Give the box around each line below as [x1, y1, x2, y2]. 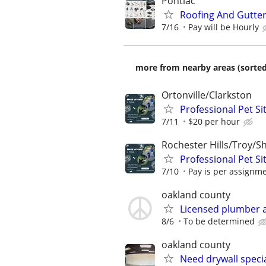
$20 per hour [188, 115, 240, 127]
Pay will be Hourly [188, 21, 259, 33]
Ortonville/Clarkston [161, 88, 252, 102]
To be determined [183, 215, 255, 227]
